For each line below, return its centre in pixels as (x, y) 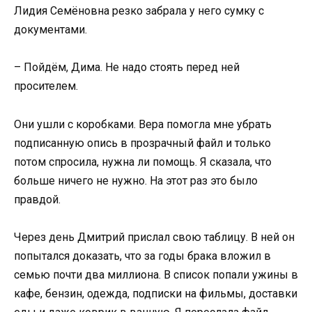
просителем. (46, 86)
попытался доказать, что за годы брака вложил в (142, 256)
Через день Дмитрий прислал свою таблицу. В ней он (154, 237)
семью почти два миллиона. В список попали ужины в (156, 274)
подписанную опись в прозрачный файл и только (142, 143)
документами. (50, 30)
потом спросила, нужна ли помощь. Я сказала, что (143, 162)
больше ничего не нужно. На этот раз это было (136, 180)
